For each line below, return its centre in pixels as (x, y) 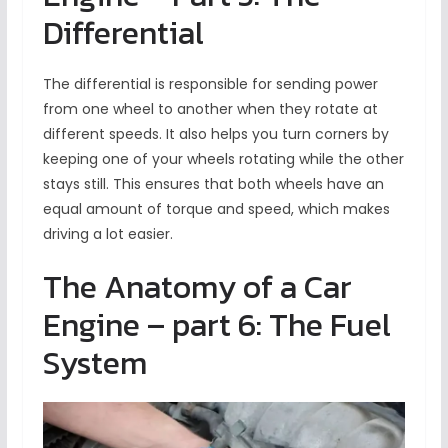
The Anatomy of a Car (197, 287)
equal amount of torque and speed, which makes (216, 209)
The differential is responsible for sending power (210, 84)
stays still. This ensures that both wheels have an (213, 184)
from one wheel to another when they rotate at (210, 109)
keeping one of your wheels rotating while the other (223, 159)
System (94, 363)
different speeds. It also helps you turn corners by (215, 134)
